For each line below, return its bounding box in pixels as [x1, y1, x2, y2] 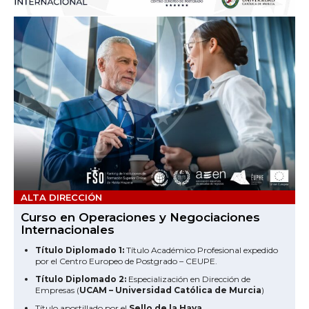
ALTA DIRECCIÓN [21, 192, 102, 203]
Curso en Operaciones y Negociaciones [21, 210, 260, 225]
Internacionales [21, 223, 114, 237]
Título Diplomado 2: [35, 274, 126, 285]
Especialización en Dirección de [126, 274, 250, 285]
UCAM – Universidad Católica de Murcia [79, 285, 261, 296]
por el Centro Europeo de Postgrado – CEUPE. [35, 256, 217, 267]
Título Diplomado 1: [35, 245, 124, 256]
